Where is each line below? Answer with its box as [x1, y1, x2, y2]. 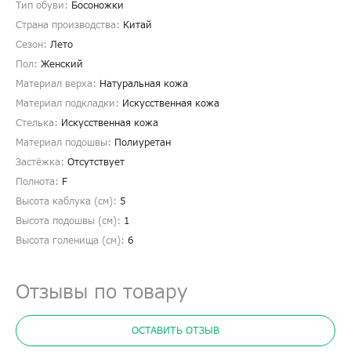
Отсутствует [67, 155, 125, 170]
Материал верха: [16, 77, 100, 92]
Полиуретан [114, 136, 171, 150]
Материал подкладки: [16, 96, 122, 111]
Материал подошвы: [16, 136, 114, 150]
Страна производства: [16, 18, 123, 33]
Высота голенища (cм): [16, 233, 128, 248]
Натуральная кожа [100, 77, 188, 92]
